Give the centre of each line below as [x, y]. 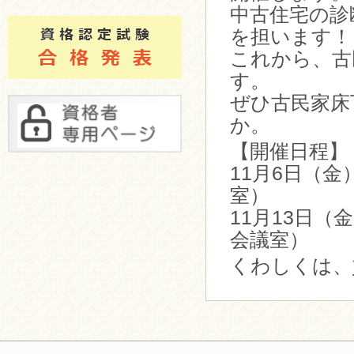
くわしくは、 [291, 265]
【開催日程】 [289, 151]
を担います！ [291, 36]
